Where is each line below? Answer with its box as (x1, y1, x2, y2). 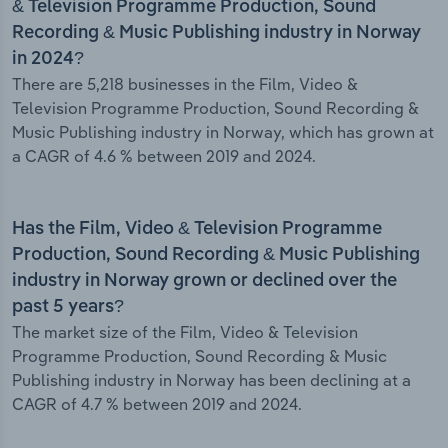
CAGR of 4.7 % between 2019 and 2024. (12, 394, 302, 415)
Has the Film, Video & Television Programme (12, 220, 382, 239)
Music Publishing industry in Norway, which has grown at (12, 122, 434, 143)
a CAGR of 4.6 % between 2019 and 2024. (12, 146, 316, 167)
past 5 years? (12, 298, 124, 317)
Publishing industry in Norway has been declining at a (12, 370, 411, 391)
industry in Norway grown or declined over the (12, 272, 397, 291)
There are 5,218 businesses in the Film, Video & (12, 74, 358, 95)
